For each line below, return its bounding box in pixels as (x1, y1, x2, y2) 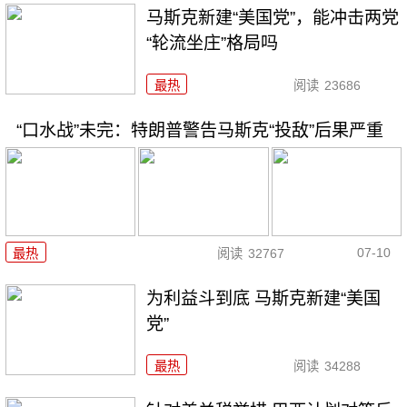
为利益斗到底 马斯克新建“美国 (146, 289, 382, 309)
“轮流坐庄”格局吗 (146, 33, 279, 53)
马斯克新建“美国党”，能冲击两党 (146, 7, 400, 27)
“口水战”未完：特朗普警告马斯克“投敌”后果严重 (15, 120, 383, 140)
